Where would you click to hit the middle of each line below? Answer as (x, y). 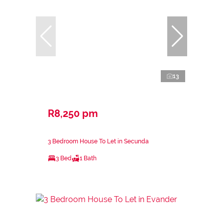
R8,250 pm (73, 113)
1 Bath (88, 158)
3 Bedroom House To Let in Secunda (98, 141)
